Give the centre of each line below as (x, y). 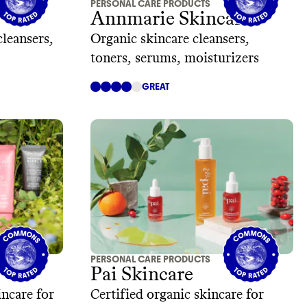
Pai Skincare (142, 275)
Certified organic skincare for (177, 295)
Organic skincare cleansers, (170, 39)
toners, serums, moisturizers (175, 58)
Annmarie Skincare (171, 19)
